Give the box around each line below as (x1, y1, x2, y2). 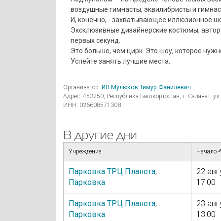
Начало (196, 147, 218, 155)
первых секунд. (70, 37, 120, 45)
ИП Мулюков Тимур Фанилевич (101, 83, 191, 91)
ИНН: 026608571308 (63, 101, 121, 109)
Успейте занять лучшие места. (70, 57, 170, 66)
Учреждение (68, 147, 101, 155)
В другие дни (63, 126, 137, 143)
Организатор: (63, 83, 102, 91)
